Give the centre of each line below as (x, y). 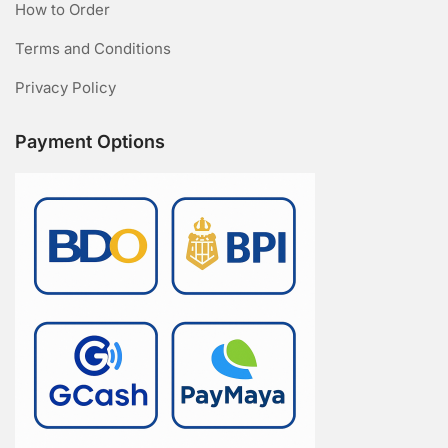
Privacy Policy (65, 88)
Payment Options (90, 142)
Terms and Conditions (93, 49)
